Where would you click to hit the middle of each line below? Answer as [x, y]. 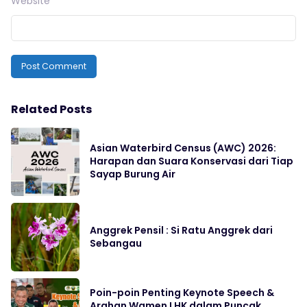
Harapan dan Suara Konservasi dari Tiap [192, 161]
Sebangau [116, 243]
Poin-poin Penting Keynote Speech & [182, 293]
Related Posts [51, 109]
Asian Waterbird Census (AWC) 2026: [183, 148]
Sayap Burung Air [133, 174]
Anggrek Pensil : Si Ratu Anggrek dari [181, 230]
